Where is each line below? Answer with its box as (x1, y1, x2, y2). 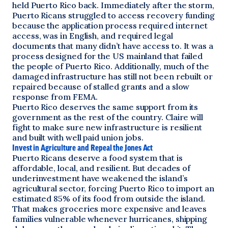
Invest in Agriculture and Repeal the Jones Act (12, 143, 153, 152)
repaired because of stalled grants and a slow (12, 81, 190, 92)
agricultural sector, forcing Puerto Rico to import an (12, 183, 214, 193)
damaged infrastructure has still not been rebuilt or (12, 71, 213, 81)
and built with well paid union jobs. (12, 132, 144, 142)
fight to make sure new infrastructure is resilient (12, 122, 203, 132)
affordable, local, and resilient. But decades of (12, 163, 191, 173)
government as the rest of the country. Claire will (12, 112, 204, 122)
